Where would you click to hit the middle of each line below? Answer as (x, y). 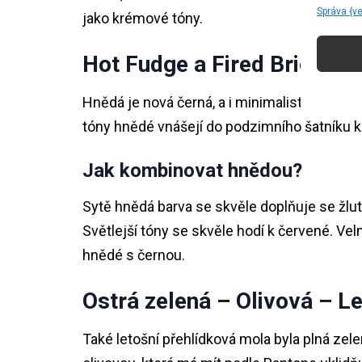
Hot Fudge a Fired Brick (203, 64)
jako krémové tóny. (143, 18)
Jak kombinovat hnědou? (192, 170)
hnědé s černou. (134, 255)
